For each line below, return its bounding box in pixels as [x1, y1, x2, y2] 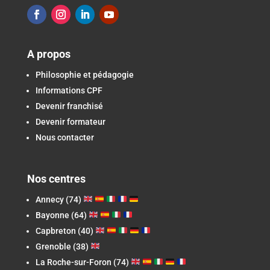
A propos [27, 47, 71, 60]
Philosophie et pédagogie [35, 69, 134, 80]
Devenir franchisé [35, 101, 103, 111]
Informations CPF [35, 85, 102, 95]
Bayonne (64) [35, 210, 89, 220]
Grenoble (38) [35, 241, 90, 251]
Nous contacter [35, 132, 94, 142]
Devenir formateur [35, 116, 105, 127]
